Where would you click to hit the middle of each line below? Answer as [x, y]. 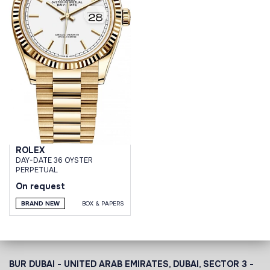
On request [40, 186]
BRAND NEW [40, 203]
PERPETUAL [37, 170]
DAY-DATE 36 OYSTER [54, 160]
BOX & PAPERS [103, 203]
